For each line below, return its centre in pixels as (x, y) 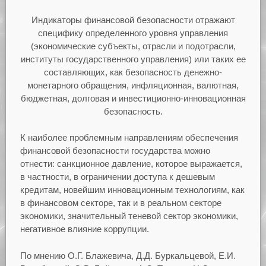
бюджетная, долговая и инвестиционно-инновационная (133, 98)
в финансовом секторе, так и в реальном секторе (121, 203)
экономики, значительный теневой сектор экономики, (129, 216)
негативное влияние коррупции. (84, 229)
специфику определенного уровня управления (133, 33)
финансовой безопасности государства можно (115, 151)
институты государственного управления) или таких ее (133, 59)
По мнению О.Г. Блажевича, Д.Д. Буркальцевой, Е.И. (128, 255)
